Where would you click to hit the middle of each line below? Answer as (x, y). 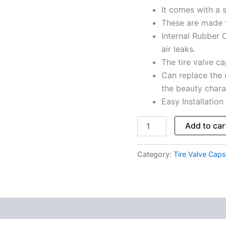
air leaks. (178, 49)
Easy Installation (192, 101)
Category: (155, 154)
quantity (150, 39)
